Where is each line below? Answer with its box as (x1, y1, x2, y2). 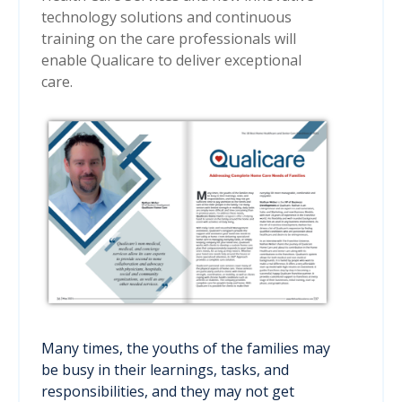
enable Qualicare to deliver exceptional (41, 50, 301, 71)
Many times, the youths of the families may (41, 338, 330, 359)
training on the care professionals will (41, 29, 296, 49)
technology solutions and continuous (41, 7, 292, 28)
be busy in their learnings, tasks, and (41, 360, 289, 380)
